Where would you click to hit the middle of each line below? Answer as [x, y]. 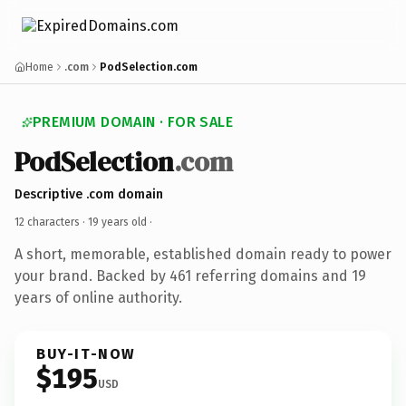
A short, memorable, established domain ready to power [203, 254]
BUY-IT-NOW [86, 353]
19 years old [117, 222]
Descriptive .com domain [89, 194]
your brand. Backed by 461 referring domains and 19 [190, 275]
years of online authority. [98, 297]
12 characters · [51, 222]
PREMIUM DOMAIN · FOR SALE [133, 122]
